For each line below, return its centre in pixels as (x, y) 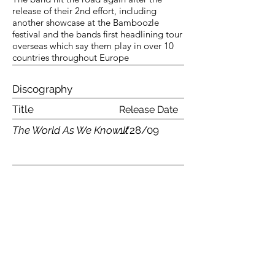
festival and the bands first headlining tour (97, 34)
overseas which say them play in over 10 (93, 46)
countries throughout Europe (71, 57)
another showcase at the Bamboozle (86, 22)
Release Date (149, 110)
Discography (42, 89)
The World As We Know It (70, 130)
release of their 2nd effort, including (84, 11)
